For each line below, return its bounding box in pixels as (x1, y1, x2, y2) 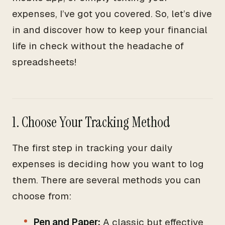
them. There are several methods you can (12, 174, 201, 186)
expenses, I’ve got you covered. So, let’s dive (12, 8, 212, 20)
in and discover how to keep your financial (12, 24, 207, 36)
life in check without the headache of (12, 40, 184, 52)
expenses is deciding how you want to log (12, 158, 204, 170)
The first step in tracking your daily (12, 142, 172, 154)
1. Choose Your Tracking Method (12, 113, 170, 132)
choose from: (12, 190, 71, 202)
